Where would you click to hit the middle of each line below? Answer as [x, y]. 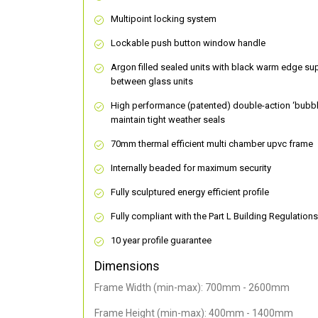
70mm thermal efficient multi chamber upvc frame [212, 144]
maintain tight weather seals [168, 120]
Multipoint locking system [164, 19]
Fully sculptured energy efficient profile [190, 192]
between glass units [152, 82]
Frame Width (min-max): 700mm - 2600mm [192, 288]
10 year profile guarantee [161, 241]
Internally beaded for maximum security [191, 168]
